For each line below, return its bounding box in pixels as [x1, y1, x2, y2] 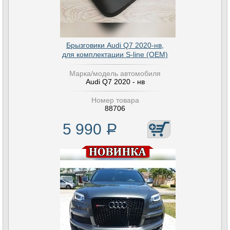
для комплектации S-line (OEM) [62, 50, 168, 59]
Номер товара [91, 96, 139, 104]
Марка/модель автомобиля [69, 69, 161, 78]
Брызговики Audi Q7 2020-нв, [66, 41, 164, 49]
